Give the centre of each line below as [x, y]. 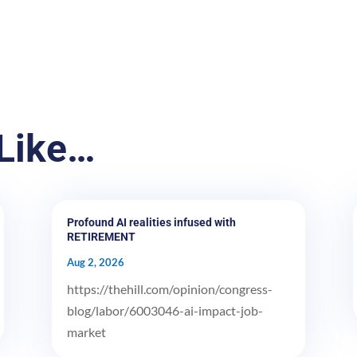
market [86, 331]
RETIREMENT [101, 236]
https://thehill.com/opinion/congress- [169, 288]
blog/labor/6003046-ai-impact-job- [165, 310]
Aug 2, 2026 [95, 262]
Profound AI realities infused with [151, 222]
